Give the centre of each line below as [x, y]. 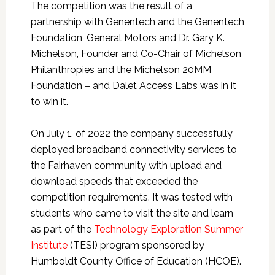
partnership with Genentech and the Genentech [137, 21]
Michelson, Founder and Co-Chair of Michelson [136, 53]
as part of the [62, 229]
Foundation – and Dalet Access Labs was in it [133, 85]
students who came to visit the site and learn [132, 213]
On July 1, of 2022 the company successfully [131, 133]
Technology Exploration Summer [168, 229]
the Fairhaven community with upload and [126, 165]
